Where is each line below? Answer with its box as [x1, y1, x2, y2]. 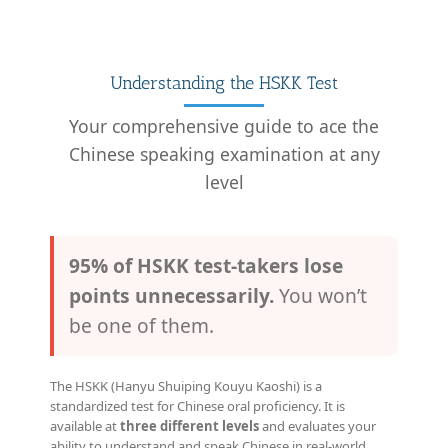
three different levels [120, 416, 259, 435]
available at [50, 416, 120, 435]
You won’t [274, 281, 367, 309]
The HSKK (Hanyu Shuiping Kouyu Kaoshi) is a [50, 376, 322, 395]
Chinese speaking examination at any [68, 141, 380, 166]
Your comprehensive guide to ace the [69, 113, 379, 138]
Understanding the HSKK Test [110, 71, 338, 94]
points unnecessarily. [69, 281, 274, 309]
